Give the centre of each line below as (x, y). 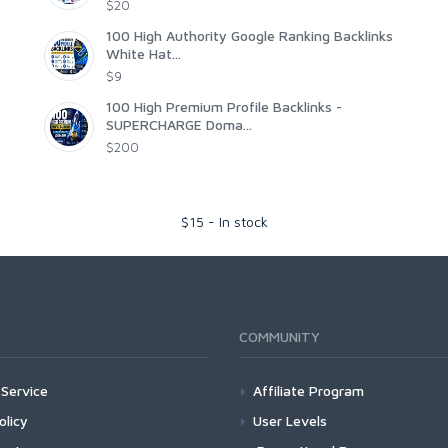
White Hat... (143, 54)
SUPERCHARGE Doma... (179, 125)
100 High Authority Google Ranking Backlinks (249, 36)
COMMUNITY (279, 337)
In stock (243, 222)
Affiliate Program (308, 391)
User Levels (290, 421)
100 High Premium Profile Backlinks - (224, 107)
